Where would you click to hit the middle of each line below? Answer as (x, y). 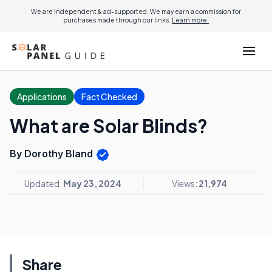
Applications (42, 97)
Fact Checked (109, 97)
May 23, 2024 (92, 183)
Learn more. (190, 20)
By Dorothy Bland (53, 154)
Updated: (44, 183)
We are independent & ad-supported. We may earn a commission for (136, 12)
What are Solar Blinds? (109, 126)
